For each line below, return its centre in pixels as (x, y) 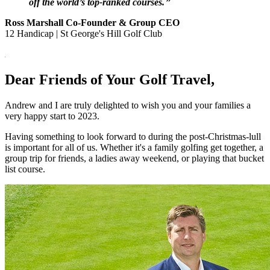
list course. (25, 169)
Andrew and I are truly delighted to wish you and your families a (128, 105)
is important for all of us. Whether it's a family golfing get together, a (134, 148)
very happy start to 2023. (52, 116)
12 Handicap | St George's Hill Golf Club (83, 34)
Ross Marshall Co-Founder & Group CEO (92, 23)
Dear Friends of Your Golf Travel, (110, 80)
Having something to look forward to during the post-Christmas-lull (133, 137)
